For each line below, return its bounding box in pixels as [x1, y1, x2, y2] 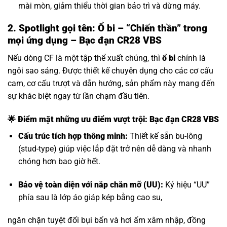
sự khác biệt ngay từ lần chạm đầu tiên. [8, 91, 149, 101]
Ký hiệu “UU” [163, 179, 210, 190]
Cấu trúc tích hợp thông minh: [18, 131, 128, 141]
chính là [177, 53, 206, 63]
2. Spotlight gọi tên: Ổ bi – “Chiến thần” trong [8, 22, 207, 34]
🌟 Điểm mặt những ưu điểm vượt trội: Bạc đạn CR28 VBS [8, 114, 219, 124]
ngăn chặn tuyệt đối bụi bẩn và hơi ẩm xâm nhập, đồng [8, 215, 206, 225]
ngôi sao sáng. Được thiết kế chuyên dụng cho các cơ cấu [8, 65, 213, 75]
